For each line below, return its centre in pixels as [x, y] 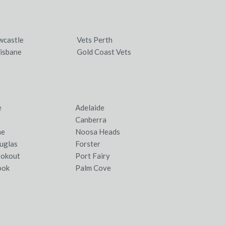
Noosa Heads [97, 132]
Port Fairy [92, 156]
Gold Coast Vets [104, 52]
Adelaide [90, 107]
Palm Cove [93, 168]
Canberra [91, 120]
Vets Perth [95, 40]
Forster [88, 144]
